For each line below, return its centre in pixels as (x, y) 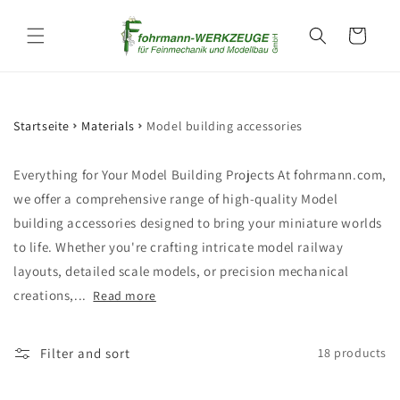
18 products (352, 353)
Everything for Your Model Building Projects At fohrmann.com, (200, 174)
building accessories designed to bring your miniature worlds (198, 222)
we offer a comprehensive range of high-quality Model (176, 198)
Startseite (42, 126)
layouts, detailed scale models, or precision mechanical (182, 271)
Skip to (48, 12)
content (50, 28)
